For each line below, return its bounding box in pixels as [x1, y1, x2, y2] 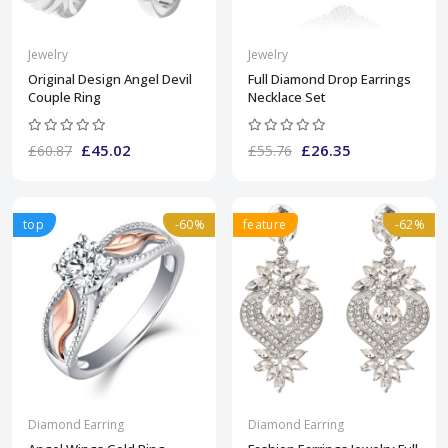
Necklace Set [248, 87, 326, 106]
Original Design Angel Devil [28, 69, 192, 88]
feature [243, 215, 287, 233]
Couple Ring [28, 87, 101, 106]
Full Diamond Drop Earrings [248, 69, 411, 88]
